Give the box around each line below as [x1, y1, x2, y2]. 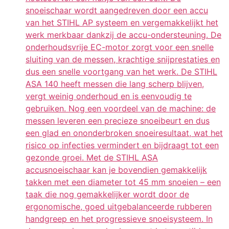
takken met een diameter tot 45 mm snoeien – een [26, 177, 221, 188]
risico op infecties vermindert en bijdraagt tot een [26, 140, 219, 151]
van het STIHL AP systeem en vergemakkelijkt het [26, 17, 218, 28]
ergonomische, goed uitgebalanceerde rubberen [26, 201, 212, 212]
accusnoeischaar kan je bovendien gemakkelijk [26, 165, 207, 175]
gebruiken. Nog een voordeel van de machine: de [26, 103, 216, 114]
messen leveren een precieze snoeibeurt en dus [26, 116, 210, 126]
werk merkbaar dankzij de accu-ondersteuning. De [26, 30, 221, 40]
